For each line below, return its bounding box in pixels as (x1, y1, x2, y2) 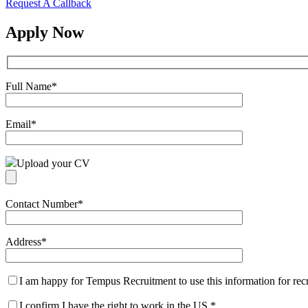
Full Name (5, 80, 52, 92)
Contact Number (5, 197, 78, 210)
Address (5, 235, 41, 247)
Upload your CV (16, 157, 90, 169)
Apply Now (5, 23, 84, 42)
